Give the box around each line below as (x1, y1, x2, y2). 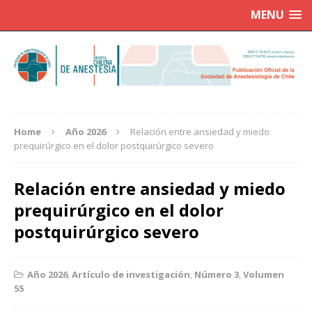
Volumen (243, 268, 284, 281)
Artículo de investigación (72, 268, 190, 281)
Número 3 (194, 268, 239, 281)
